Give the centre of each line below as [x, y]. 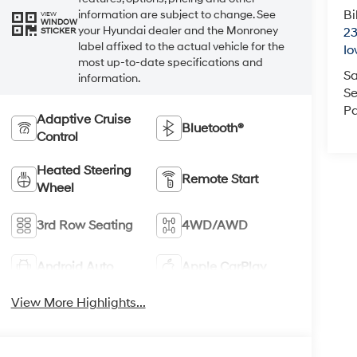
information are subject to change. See [177, 14]
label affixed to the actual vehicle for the [181, 46]
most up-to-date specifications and [170, 62]
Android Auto [75, 267]
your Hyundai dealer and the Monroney [178, 30]
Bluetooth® [213, 128]
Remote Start [220, 179]
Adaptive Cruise [83, 119]
